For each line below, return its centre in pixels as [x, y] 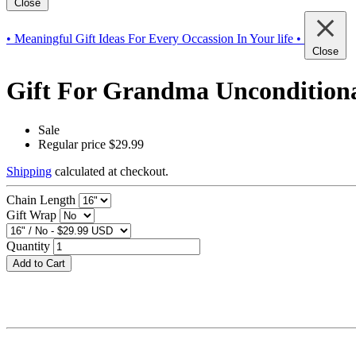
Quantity [28, 246]
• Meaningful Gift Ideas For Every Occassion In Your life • [154, 38]
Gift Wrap [31, 215]
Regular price [72, 144]
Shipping [29, 171]
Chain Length [41, 199]
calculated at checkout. [110, 171]
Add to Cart [39, 263]
